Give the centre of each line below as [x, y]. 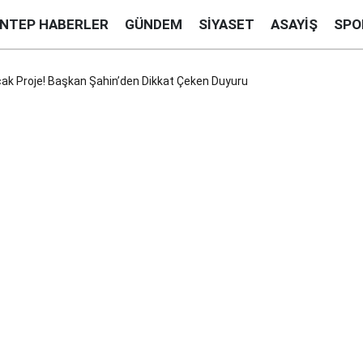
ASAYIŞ [294, 24]
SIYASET [226, 24]
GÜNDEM [154, 24]
